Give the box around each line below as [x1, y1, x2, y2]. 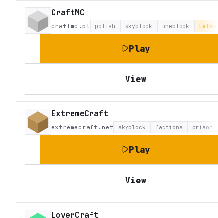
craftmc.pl [51, 21, 90, 30]
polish [95, 22, 115, 30]
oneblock [162, 22, 189, 30]
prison [192, 124, 213, 131]
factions [155, 124, 182, 131]
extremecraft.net [51, 123, 113, 131]
